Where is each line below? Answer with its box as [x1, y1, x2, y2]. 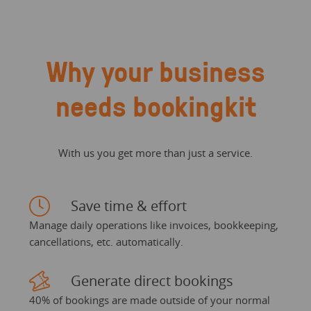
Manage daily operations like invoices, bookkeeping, [28, 218, 278, 233]
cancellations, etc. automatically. [28, 235, 183, 249]
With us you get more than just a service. [58, 146, 253, 160]
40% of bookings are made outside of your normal [28, 293, 270, 308]
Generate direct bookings [70, 271, 233, 291]
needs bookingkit [55, 87, 256, 126]
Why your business [46, 52, 265, 91]
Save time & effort [70, 196, 187, 216]
